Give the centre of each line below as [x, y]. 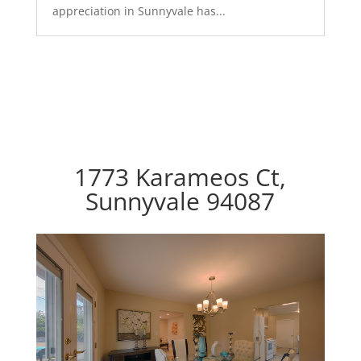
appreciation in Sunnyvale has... [139, 11]
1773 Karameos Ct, [180, 177]
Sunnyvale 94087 [180, 201]
